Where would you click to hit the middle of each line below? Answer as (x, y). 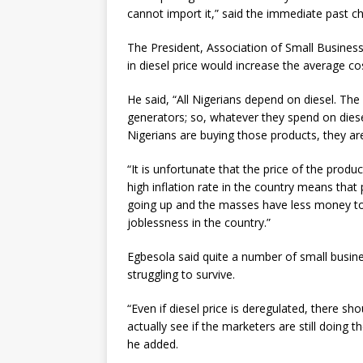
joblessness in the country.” (199, 222)
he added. (153, 344)
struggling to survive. (181, 274)
